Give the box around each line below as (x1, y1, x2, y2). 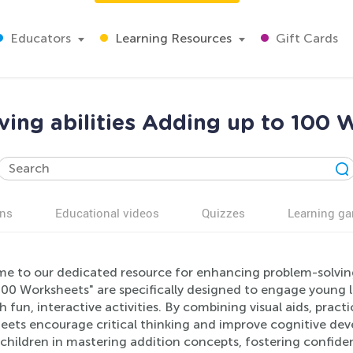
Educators (7, 31, 71, 46)
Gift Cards (273, 31, 338, 46)
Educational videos (55, 205, 159, 221)
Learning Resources (112, 31, 232, 46)
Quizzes (202, 205, 245, 221)
